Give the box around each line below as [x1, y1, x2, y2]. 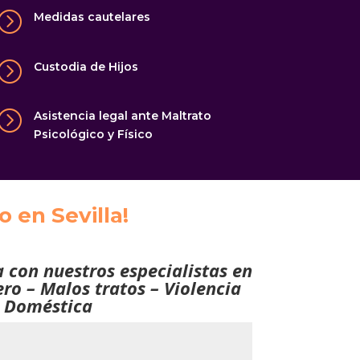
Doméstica [3, 293, 92, 318]
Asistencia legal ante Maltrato [34, 108, 212, 124]
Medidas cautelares [34, 10, 151, 25]
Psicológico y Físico [34, 127, 153, 142]
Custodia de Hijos [34, 59, 139, 74]
